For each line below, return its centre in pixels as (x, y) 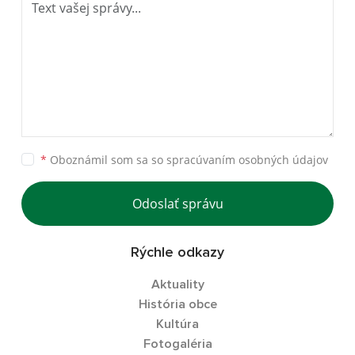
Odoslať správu (177, 204)
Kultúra (177, 324)
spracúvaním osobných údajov (247, 160)
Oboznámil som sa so (107, 160)
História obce (177, 304)
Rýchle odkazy (177, 253)
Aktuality (177, 284)
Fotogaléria (177, 344)
